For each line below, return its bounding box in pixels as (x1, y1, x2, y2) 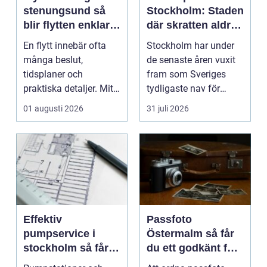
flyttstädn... (23, 111, 70, 123)
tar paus (147, 33, 188, 46)
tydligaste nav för (147, 83, 220, 95)
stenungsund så (23, 5, 94, 17)
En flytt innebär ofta (23, 40, 106, 52)
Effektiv (23, 213, 62, 226)
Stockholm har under (147, 40, 234, 52)
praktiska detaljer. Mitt (23, 83, 116, 95)
